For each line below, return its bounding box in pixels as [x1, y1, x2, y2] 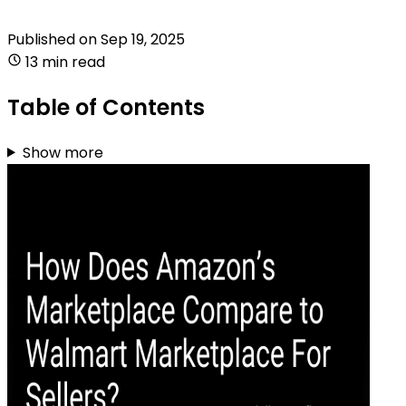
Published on [7, 28, 101, 50]
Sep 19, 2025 [101, 28, 185, 50]
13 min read [25, 51, 105, 72]
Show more [22, 141, 103, 163]
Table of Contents [7, 92, 205, 122]
